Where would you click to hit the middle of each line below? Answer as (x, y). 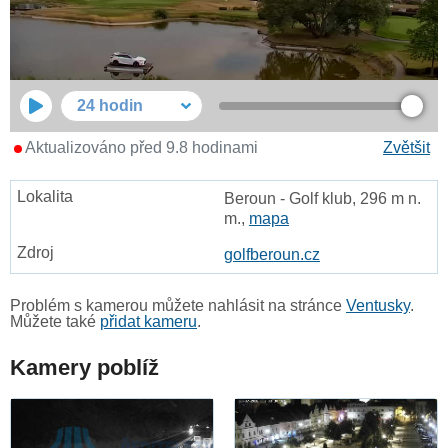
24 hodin (110, 106)
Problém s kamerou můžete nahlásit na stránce (178, 306)
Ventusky (378, 306)
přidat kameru (148, 322)
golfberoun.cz (272, 255)
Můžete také (55, 322)
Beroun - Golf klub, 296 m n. (322, 199)
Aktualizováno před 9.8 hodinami (140, 148)
